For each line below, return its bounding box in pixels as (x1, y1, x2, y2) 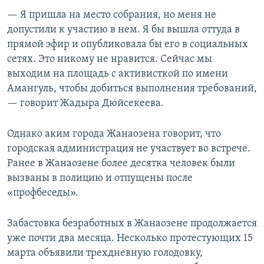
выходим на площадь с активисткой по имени (7, 68, 228, 80)
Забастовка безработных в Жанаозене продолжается (7, 218, 257, 230)
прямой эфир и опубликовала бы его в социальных (7, 39, 248, 51)
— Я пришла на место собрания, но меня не (7, 9, 216, 21)
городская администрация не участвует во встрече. (7, 143, 250, 155)
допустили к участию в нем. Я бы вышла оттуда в (7, 24, 240, 36)
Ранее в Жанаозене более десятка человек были (7, 158, 235, 170)
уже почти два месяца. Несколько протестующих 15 (7, 233, 253, 245)
